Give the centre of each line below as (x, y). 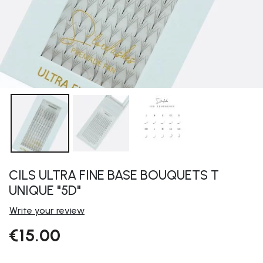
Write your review (47, 211)
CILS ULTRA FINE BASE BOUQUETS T (114, 176)
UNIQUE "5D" (45, 191)
